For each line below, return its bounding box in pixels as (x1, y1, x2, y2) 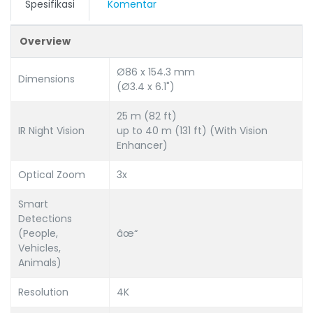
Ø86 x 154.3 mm (117, 64, 195, 79)
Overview (20, 34, 71, 48)
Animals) (18, 255, 61, 270)
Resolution (18, 284, 68, 299)
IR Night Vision (18, 123, 85, 138)
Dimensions (18, 71, 75, 86)
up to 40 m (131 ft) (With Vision (117, 123, 268, 138)
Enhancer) (117, 138, 168, 152)
